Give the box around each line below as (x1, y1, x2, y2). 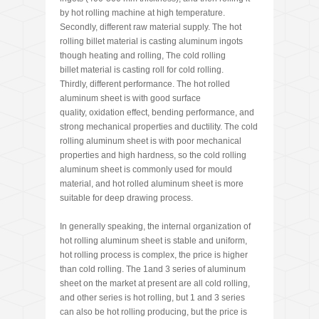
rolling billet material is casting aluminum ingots (60, 36, 243, 46)
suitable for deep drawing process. (60, 192, 193, 203)
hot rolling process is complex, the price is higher (60, 249, 248, 260)
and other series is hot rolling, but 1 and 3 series (60, 292, 245, 303)
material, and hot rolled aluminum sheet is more (60, 178, 244, 189)
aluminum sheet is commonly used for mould (60, 164, 232, 174)
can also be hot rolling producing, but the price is (60, 306, 247, 317)
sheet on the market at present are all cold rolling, (60, 278, 250, 288)
